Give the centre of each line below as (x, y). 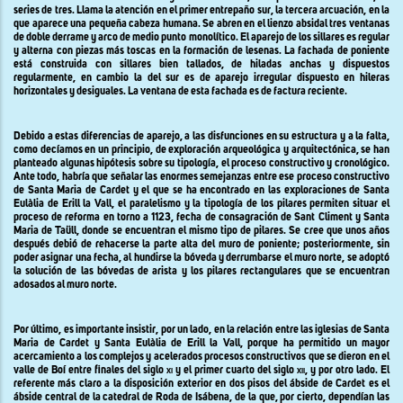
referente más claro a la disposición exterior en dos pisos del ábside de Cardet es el (201, 384)
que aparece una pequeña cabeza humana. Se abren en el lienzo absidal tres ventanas (201, 24)
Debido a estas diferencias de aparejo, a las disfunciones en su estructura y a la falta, (201, 136)
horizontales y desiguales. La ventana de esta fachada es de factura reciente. (180, 91)
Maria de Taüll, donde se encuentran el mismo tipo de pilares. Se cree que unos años (201, 231)
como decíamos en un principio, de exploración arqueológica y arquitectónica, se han (201, 150)
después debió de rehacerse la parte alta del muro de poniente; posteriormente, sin (201, 244)
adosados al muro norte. (65, 285)
